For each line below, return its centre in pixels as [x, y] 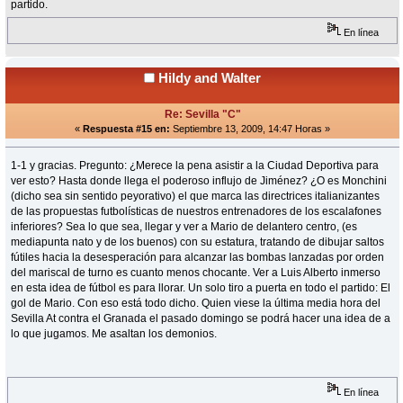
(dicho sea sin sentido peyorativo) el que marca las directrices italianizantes [196, 197]
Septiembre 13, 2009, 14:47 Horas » [250, 129]
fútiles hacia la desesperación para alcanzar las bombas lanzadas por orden [198, 258]
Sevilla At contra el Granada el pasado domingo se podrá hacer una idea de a [201, 319]
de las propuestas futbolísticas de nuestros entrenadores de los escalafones [197, 212]
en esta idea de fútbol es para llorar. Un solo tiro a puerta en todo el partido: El [201, 288]
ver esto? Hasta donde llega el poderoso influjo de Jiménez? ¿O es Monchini [199, 181]
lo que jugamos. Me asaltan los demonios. [116, 334]
